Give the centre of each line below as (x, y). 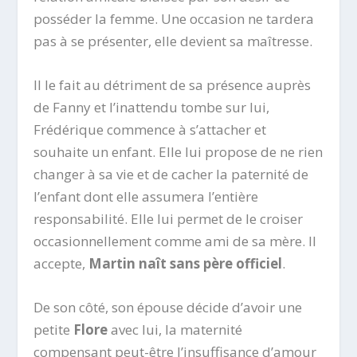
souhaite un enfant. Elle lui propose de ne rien (178, 151)
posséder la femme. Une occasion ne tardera (174, 18)
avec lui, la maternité (175, 330)
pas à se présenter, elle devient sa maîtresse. (173, 41)
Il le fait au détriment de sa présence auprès (173, 84)
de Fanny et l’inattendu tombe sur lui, (152, 107)
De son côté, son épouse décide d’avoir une (168, 308)
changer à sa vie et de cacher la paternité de (171, 174)
